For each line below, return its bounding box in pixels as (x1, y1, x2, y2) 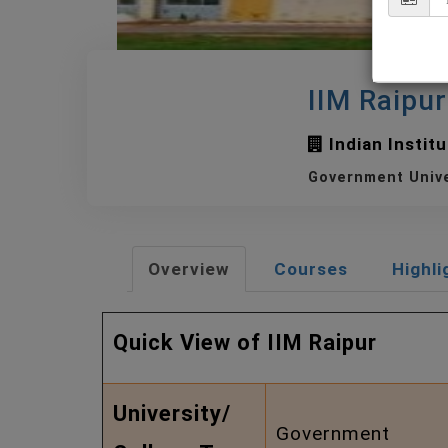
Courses (274, 259, 348, 279)
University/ (113, 401, 231, 426)
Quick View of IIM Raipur (113, 330, 377, 355)
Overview (148, 259, 230, 279)
